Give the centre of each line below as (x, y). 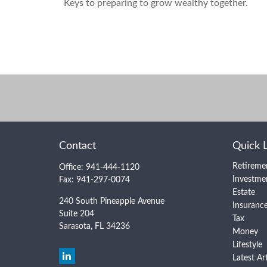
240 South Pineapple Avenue (111, 201)
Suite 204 (76, 214)
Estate (244, 192)
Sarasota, (75, 226)
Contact (77, 146)
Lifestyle (248, 245)
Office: (72, 167)
